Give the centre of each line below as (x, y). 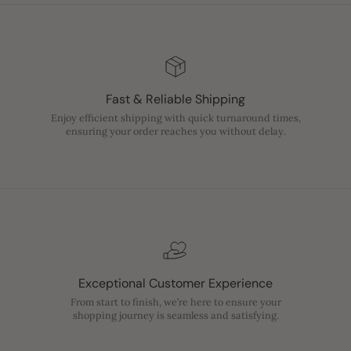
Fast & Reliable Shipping (175, 99)
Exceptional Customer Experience (175, 283)
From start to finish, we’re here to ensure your (175, 301)
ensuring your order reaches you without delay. (175, 130)
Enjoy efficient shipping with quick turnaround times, (175, 117)
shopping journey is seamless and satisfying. (175, 315)
